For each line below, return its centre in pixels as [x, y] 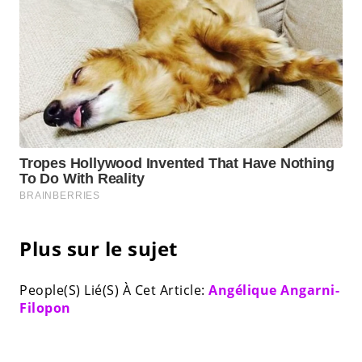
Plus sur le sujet [99, 248]
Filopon [45, 307]
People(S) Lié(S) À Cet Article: [114, 290]
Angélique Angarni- [274, 290]
